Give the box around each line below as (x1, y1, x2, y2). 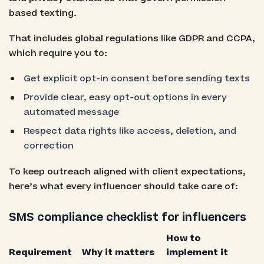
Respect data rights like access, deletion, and (24, 125, 237, 138)
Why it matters (81, 246, 154, 259)
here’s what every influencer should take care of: (8, 180, 238, 193)
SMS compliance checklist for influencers (8, 209, 246, 226)
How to (166, 232, 201, 245)
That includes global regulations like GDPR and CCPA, (8, 32, 255, 45)
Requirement (8, 246, 72, 259)
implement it (166, 246, 228, 259)
